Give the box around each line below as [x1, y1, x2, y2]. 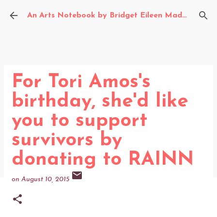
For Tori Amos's [12, 73, 151, 92]
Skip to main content [62, 7, 155, 17]
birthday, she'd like [12, 92, 188, 111]
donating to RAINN [12, 150, 194, 170]
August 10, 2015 [21, 176, 71, 183]
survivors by [12, 131, 122, 150]
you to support [12, 111, 147, 131]
